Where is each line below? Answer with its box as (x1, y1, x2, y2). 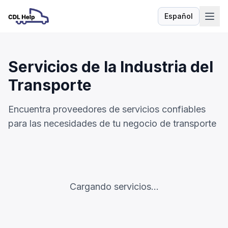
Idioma (178, 16, 202, 25)
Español (164, 12, 193, 20)
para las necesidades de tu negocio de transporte (8, 118, 216, 129)
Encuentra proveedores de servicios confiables (8, 104, 206, 115)
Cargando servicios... (69, 181, 159, 192)
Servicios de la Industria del (8, 58, 213, 76)
